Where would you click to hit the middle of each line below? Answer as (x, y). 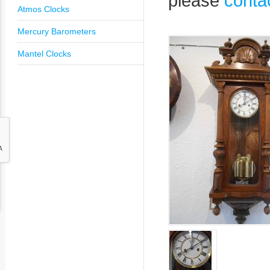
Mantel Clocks (44, 54)
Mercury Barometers (57, 31)
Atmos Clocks (43, 9)
